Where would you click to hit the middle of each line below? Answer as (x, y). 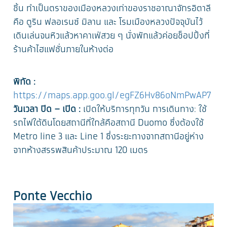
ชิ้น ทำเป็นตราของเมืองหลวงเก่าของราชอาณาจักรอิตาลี (112, 9)
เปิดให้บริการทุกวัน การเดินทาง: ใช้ (144, 110)
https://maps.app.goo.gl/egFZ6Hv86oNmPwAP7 (112, 96)
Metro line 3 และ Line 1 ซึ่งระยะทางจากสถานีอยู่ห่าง (109, 137)
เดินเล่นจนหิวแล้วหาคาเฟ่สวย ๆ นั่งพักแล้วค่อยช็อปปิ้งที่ (112, 36)
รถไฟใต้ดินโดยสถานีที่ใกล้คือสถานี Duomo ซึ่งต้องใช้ (109, 123)
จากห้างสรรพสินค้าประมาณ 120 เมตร (81, 151)
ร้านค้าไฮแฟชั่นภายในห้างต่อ (64, 50)
